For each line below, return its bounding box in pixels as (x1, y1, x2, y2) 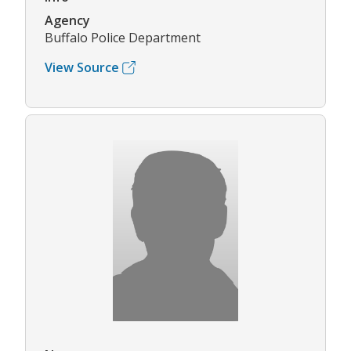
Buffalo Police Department (45, 29, 201, 47)
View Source (45, 59, 119, 77)
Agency (45, 12, 90, 30)
